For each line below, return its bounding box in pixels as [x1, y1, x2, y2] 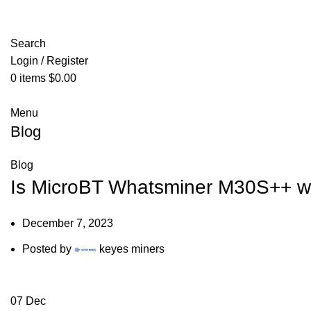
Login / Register [10, 55, 88, 67]
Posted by [22, 243, 72, 255]
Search [10, 37, 46, 49]
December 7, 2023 [22, 217, 113, 229]
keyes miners [99, 243, 165, 255]
